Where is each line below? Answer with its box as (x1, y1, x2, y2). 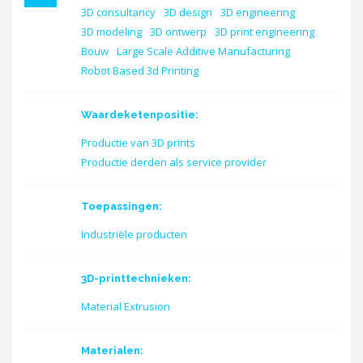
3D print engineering (215, 24, 314, 39)
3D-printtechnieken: (81, 272, 194, 284)
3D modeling (81, 24, 142, 39)
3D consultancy (81, 5, 156, 19)
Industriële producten (81, 227, 187, 241)
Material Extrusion (81, 299, 170, 314)
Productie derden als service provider (81, 155, 267, 169)
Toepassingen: (81, 200, 164, 212)
